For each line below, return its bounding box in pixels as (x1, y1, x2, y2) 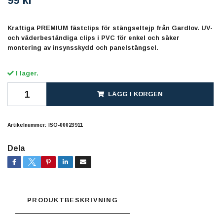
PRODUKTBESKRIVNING (27, 196, 118, 204)
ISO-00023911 (48, 122, 83, 128)
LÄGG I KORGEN (108, 90, 163, 98)
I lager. (14, 69, 38, 77)
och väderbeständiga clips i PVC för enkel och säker (7, 34, 180, 41)
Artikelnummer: (7, 122, 46, 128)
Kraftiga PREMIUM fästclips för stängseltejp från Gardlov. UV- (7, 24, 213, 32)
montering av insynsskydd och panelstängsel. (7, 43, 158, 51)
